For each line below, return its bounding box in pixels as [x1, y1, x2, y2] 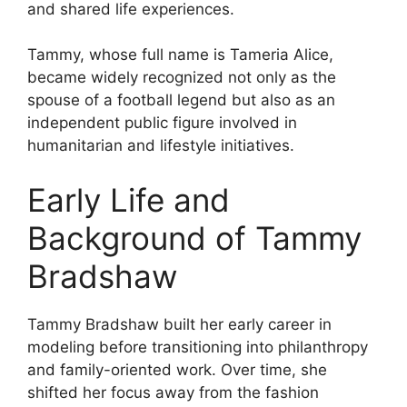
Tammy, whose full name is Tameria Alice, [27, 45, 333, 65]
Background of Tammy [27, 218, 362, 257]
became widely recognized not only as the [27, 68, 336, 87]
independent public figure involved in [27, 114, 297, 133]
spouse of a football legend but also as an [27, 91, 335, 110]
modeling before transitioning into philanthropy [27, 337, 368, 356]
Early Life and [27, 180, 230, 219]
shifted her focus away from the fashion [27, 382, 319, 402]
